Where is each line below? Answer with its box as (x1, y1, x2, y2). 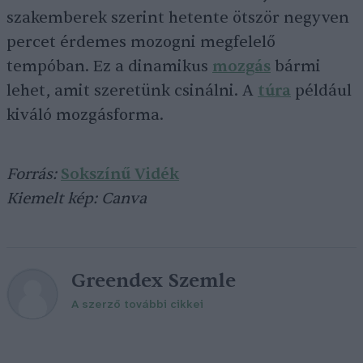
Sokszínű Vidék (61, 164, 179, 184)
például (291, 81, 352, 100)
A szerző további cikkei (71, 299, 203, 311)
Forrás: (6, 164, 61, 184)
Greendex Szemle (71, 268, 236, 293)
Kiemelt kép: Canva (6, 189, 147, 208)
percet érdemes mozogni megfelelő (6, 32, 275, 52)
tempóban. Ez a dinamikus (6, 57, 212, 76)
